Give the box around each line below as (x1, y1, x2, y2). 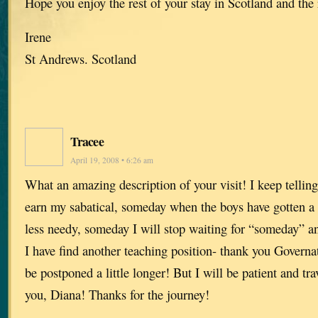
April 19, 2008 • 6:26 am (70, 155, 153, 166)
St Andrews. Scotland (25, 50, 136, 68)
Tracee (70, 132, 104, 151)
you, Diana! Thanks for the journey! (25, 285, 209, 304)
